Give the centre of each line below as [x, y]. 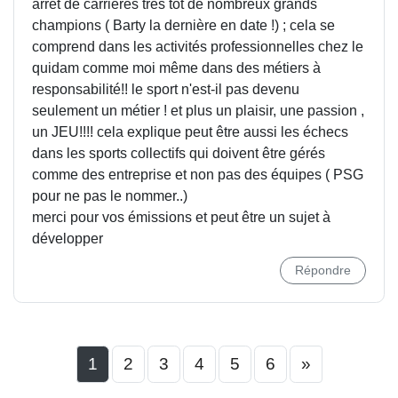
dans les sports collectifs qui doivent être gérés [179, 153]
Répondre [323, 270]
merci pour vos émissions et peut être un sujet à [181, 217]
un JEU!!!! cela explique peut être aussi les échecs [190, 132]
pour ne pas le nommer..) [110, 196]
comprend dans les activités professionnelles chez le [198, 47]
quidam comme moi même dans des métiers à [176, 68]
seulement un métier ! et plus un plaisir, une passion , [198, 111]
